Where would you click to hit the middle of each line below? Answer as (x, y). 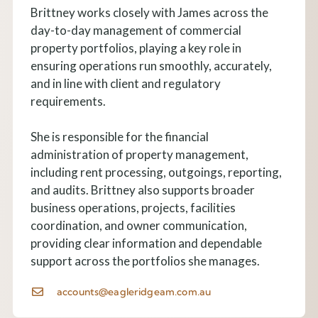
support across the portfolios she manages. (145, 261)
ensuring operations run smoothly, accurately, (151, 66)
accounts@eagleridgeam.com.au (134, 292)
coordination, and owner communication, (138, 226)
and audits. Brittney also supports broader (142, 190)
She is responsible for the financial (119, 137)
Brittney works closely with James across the (149, 13)
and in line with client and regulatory (125, 84)
